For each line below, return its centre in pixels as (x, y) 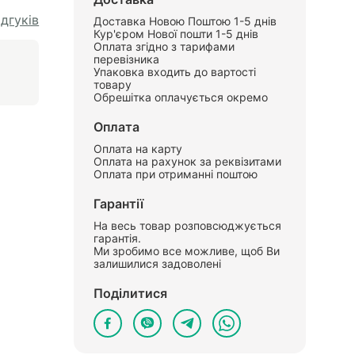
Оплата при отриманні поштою (176, 174)
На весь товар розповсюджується (188, 225)
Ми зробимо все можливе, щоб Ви (187, 251)
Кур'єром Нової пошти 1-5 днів (176, 34)
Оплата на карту (138, 149)
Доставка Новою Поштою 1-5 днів (185, 21)
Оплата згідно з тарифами (164, 46)
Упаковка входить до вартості (175, 72)
